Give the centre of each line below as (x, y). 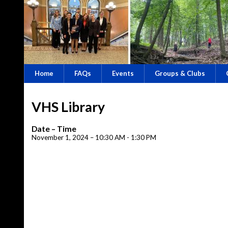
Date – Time (54, 129)
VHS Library (68, 107)
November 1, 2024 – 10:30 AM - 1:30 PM (94, 137)
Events (123, 73)
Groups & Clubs (180, 73)
